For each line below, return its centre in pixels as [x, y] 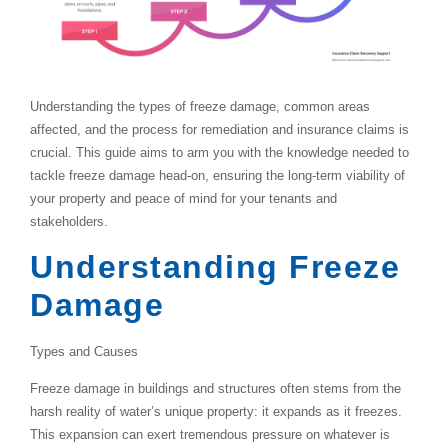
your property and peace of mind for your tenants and [183, 199]
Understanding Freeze [215, 266]
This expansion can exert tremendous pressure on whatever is [210, 434]
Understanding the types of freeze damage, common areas [200, 107]
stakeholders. [69, 222]
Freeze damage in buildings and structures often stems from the [215, 388]
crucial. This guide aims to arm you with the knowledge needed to [219, 153]
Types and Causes [84, 351]
